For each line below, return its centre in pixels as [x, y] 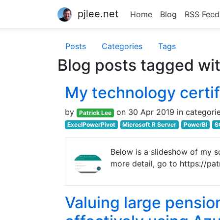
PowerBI [195, 125]
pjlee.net [95, 14]
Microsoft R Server [150, 125]
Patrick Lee [95, 113]
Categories [122, 46]
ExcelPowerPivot [91, 125]
